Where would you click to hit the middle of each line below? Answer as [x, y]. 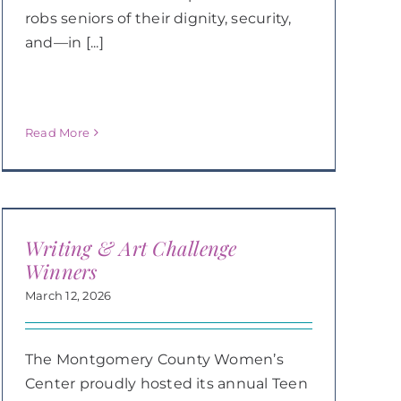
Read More [57, 132]
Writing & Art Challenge [131, 248]
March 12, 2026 [68, 295]
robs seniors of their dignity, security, [158, 18]
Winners [61, 271]
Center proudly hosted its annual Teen [166, 384]
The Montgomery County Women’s [154, 359]
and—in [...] [64, 42]
